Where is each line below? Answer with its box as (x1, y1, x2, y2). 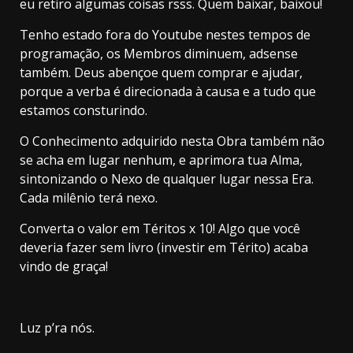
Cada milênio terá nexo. (20, 188, 158, 206)
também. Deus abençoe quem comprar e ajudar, (20, 63, 303, 81)
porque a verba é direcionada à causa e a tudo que (20, 82, 316, 100)
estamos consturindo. (20, 101, 147, 119)
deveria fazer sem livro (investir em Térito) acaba (20, 238, 308, 256)
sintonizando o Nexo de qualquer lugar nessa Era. (20, 169, 314, 188)
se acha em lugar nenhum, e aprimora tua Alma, (20, 150, 303, 169)
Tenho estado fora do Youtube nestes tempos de (20, 25, 310, 43)
